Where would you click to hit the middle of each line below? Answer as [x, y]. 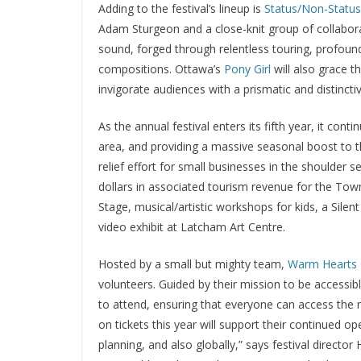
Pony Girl [247, 69]
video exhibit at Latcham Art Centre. [192, 227]
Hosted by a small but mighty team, [193, 264]
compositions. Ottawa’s [161, 69]
